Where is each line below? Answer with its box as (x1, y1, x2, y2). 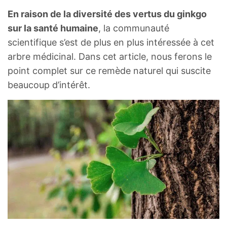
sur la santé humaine (8, 23, 98, 34)
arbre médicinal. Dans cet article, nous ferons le (8, 51, 212, 62)
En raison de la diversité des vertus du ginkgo (8, 9, 207, 20)
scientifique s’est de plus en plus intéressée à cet (8, 37, 214, 48)
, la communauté (98, 23, 169, 34)
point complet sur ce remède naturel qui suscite (8, 65, 211, 77)
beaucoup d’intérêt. (8, 80, 90, 91)
